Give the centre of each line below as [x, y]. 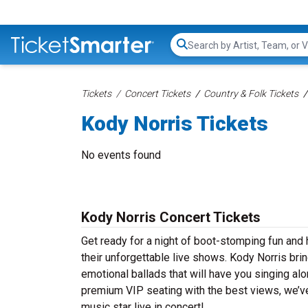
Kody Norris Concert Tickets [171, 217]
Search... [207, 52]
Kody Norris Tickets [175, 123]
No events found [121, 155]
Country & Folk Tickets [251, 93]
